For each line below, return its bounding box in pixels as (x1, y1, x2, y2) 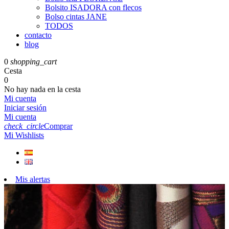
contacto (25, 31, 52, 39)
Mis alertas (15, 175, 50, 184)
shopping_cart (10, 57, 57, 66)
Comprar (44, 122, 73, 130)
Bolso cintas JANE (45, 12, 107, 21)
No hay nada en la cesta (4, 85, 81, 94)
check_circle (4, 122, 44, 130)
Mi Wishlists (4, 131, 44, 140)
